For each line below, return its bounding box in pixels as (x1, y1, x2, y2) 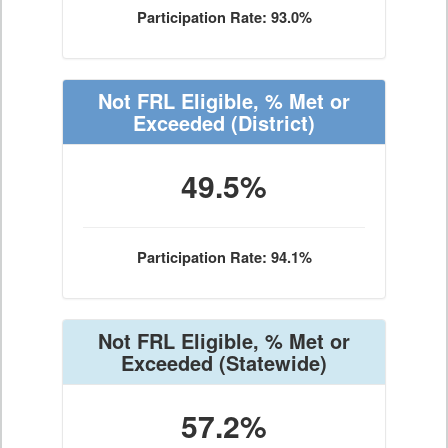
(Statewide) (213, 348, 327, 377)
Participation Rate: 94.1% (136, 247, 312, 268)
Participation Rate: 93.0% (136, 7, 312, 28)
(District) (225, 108, 315, 137)
